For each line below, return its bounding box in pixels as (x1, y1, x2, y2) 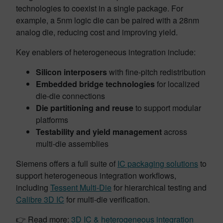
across (162, 126, 187, 137)
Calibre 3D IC (16, 194, 64, 205)
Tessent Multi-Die (50, 182, 111, 193)
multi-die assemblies (36, 138, 109, 149)
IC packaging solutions (117, 158, 198, 169)
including (16, 182, 50, 193)
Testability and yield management (36, 126, 162, 137)
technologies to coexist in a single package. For (16, 2, 183, 14)
